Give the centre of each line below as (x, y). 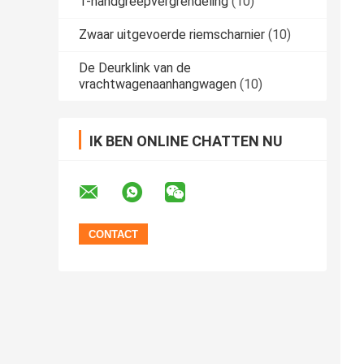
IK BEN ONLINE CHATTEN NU (186, 141)
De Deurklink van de (135, 68)
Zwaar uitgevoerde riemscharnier (172, 35)
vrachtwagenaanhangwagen (158, 84)
